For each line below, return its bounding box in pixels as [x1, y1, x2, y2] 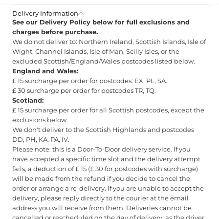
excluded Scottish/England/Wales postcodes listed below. [12, 58, 195, 66]
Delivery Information [12, 9, 78, 18]
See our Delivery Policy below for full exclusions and [12, 19, 190, 26]
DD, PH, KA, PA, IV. [12, 136, 69, 144]
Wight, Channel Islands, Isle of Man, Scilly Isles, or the [12, 48, 179, 56]
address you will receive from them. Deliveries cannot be [12, 204, 192, 212]
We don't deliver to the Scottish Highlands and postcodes [12, 126, 194, 134]
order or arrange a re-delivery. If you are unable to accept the [12, 185, 204, 193]
